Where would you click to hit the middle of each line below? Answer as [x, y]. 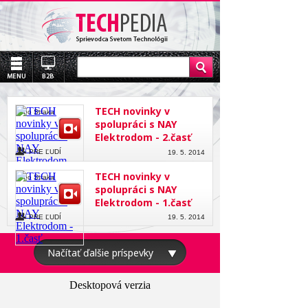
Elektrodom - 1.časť [143, 202]
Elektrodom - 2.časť [143, 137]
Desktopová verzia [110, 285]
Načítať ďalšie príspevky [100, 253]
